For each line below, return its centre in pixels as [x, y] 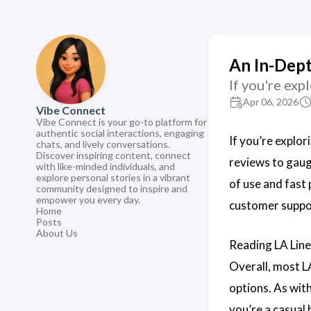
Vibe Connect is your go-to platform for [121, 122]
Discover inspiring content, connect [114, 155]
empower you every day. [88, 200]
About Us [57, 233]
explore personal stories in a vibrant [113, 177]
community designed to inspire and [112, 188]
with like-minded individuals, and [106, 166]
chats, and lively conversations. [103, 144]
